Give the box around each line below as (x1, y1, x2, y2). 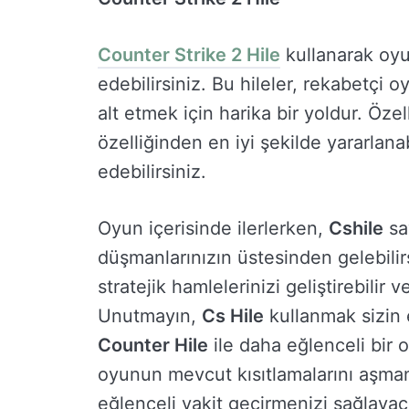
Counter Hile (98, 334, 208, 357)
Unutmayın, (98, 305, 202, 328)
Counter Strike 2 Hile (98, 44, 280, 67)
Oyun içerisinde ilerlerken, (98, 217, 329, 240)
